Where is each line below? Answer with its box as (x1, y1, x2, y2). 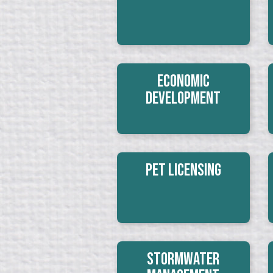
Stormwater (147, 249, 220, 269)
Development (146, 88, 221, 108)
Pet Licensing (145, 160, 221, 180)
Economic (157, 71, 210, 91)
